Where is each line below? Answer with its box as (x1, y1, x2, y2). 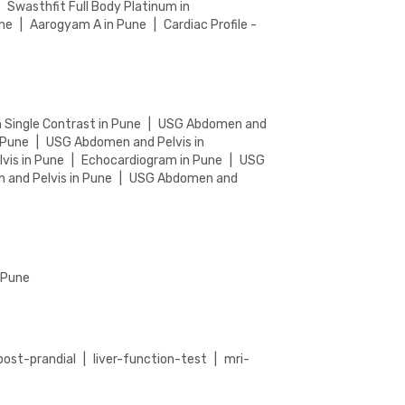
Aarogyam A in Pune (30, 16, 147, 33)
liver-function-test (93, 351, 208, 367)
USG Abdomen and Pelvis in (46, 134, 205, 150)
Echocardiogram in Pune (81, 152, 223, 168)
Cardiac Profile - (164, 16, 258, 33)
